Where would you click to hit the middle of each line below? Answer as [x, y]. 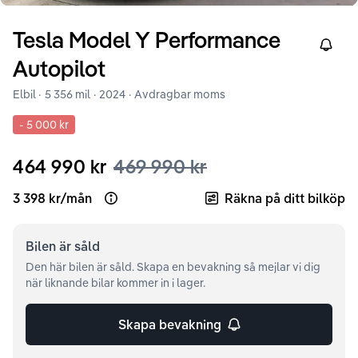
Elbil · [27, 94]
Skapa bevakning [169, 324]
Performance [218, 39]
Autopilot [59, 68]
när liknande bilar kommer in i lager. [115, 282]
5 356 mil [68, 94]
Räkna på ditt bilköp [285, 198]
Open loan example [160, 205]
